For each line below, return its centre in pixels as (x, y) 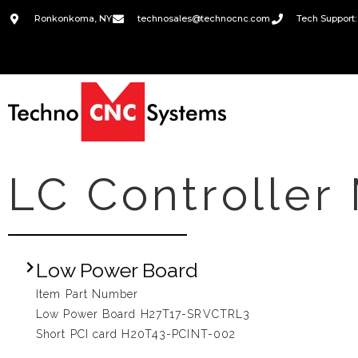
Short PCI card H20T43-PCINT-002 (136, 334)
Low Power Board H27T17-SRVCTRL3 (143, 314)
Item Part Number (88, 294)
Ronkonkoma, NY (73, 18)
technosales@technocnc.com (204, 18)
